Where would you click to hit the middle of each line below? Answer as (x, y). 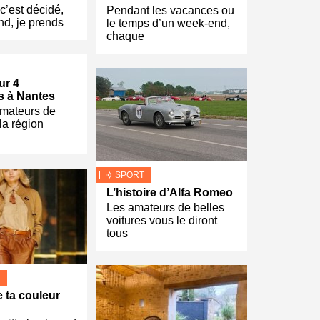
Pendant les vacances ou (170, 11)
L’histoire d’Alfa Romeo (170, 193)
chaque (125, 36)
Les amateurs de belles (165, 208)
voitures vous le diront (162, 221)
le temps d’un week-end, (168, 24)
